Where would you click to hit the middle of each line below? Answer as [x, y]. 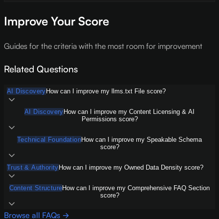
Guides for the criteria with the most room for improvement [103, 46]
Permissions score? [109, 119]
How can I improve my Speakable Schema [142, 140]
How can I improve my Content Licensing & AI [129, 112]
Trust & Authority [33, 168]
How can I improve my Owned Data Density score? [131, 168]
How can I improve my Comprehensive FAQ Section [136, 188]
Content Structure [36, 188]
